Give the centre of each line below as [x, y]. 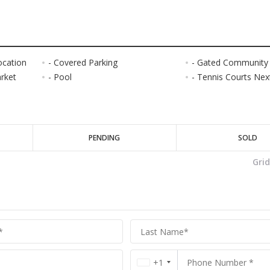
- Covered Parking [83, 63]
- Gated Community [230, 63]
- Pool [60, 77]
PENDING [105, 138]
